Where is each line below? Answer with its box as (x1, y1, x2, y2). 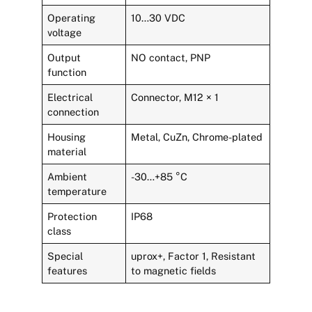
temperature (47, 185, 107, 198)
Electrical (47, 91, 93, 104)
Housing (47, 131, 86, 143)
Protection (47, 210, 97, 223)
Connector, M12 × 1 (131, 91, 219, 104)
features (47, 265, 88, 277)
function (47, 66, 87, 79)
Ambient (47, 171, 88, 183)
